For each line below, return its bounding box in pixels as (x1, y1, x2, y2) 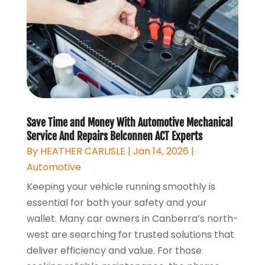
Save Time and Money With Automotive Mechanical (26, 115, 232, 129)
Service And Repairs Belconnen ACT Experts (26, 129, 202, 143)
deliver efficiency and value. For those (26, 243, 202, 257)
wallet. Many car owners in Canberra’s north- (26, 211, 238, 225)
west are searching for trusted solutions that (26, 227, 234, 241)
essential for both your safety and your (26, 195, 207, 209)
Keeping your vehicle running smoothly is (26, 179, 215, 193)
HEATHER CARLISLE (40, 144, 125, 158)
